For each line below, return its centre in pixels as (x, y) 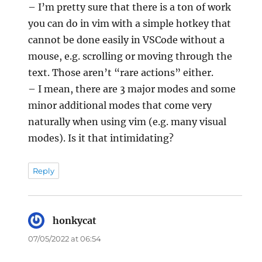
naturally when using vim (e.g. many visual (127, 122)
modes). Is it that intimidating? (101, 138)
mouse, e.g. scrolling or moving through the (130, 56)
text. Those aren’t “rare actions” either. (121, 73)
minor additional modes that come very (120, 106)
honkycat (75, 221)
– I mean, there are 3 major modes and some (132, 89)
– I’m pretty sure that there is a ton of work (130, 7)
